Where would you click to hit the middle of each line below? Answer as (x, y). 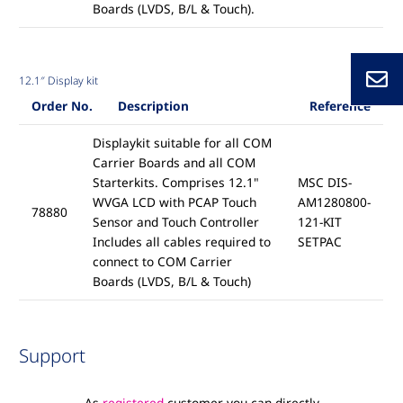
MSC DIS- (324, 183)
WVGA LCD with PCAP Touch (174, 202)
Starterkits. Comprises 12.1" (175, 183)
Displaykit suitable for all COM (182, 143)
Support (53, 356)
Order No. (62, 106)
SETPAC (319, 242)
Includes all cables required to (181, 242)
